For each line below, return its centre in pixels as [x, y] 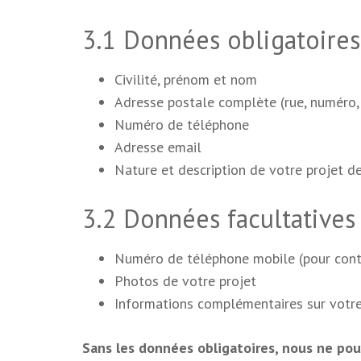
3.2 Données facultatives [219, 218]
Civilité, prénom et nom [186, 79]
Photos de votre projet [185, 281]
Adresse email [158, 147]
